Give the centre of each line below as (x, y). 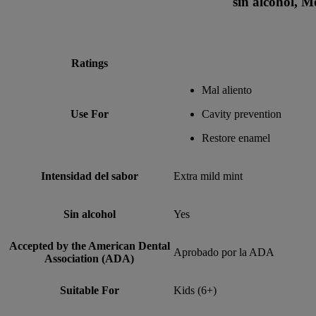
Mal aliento (227, 90)
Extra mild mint (208, 176)
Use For (89, 114)
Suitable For (89, 291)
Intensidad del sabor (89, 176)
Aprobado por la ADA (224, 253)
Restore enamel (236, 138)
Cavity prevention (242, 114)
